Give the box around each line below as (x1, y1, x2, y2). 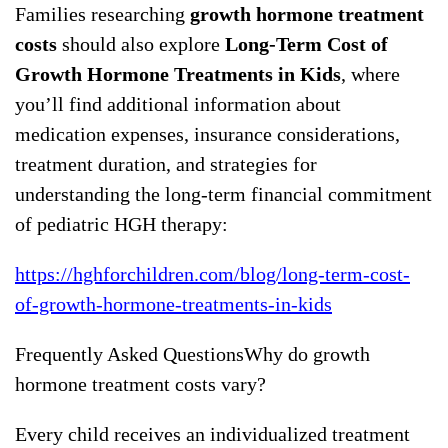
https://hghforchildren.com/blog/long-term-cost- (15, 263, 410, 286)
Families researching (15, 3, 190, 26)
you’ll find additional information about (15, 93, 341, 116)
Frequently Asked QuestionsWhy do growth (15, 343, 370, 366)
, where (341, 63, 400, 86)
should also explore (57, 33, 225, 56)
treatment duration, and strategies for (15, 153, 317, 176)
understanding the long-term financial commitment (15, 183, 432, 206)
